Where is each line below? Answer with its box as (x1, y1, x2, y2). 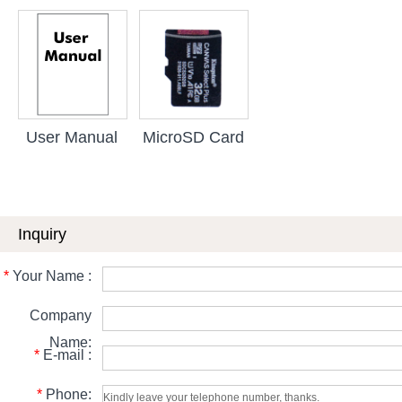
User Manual (26, 127, 118, 146)
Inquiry (18, 224, 66, 243)
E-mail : (39, 346, 92, 363)
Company (30, 307, 92, 323)
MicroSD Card (142, 127, 244, 146)
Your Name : (9, 267, 92, 284)
